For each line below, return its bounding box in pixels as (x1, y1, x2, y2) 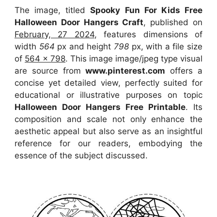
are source (15, 65, 58, 76)
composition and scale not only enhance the (15, 114, 202, 124)
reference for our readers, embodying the (15, 138, 202, 148)
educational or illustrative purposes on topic (15, 90, 202, 100)
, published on (143, 17, 203, 27)
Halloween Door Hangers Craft (15, 17, 144, 27)
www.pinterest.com (85, 65, 166, 76)
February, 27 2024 (15, 29, 94, 39)
